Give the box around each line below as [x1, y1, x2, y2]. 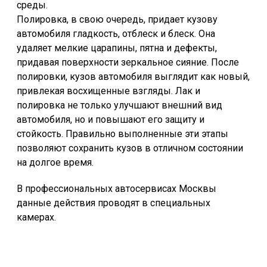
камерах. [17, 212, 56, 223]
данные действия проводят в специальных [17, 197, 210, 209]
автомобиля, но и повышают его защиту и [17, 114, 204, 125]
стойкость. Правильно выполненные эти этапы [17, 128, 228, 139]
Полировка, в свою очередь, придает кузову [17, 14, 218, 25]
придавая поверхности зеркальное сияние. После [17, 57, 239, 68]
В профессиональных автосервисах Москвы [17, 183, 216, 194]
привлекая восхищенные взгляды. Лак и [17, 85, 200, 97]
